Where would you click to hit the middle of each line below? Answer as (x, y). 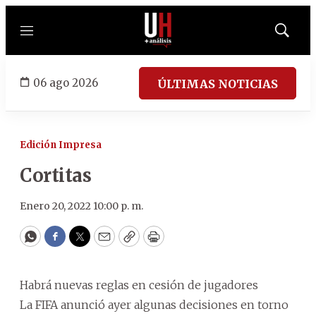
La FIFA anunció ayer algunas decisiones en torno (154, 305)
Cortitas (55, 175)
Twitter (102, 243)
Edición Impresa (61, 145)
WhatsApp (62, 243)
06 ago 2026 (66, 83)
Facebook (84, 243)
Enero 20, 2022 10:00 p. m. (81, 206)
